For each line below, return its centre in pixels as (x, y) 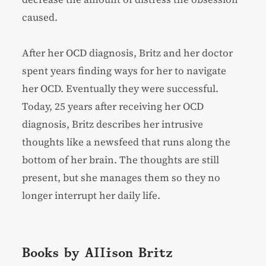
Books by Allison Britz (98, 253)
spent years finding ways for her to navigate (124, 70)
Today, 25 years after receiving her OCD (113, 106)
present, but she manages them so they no (121, 177)
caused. (40, 17)
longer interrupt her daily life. (91, 195)
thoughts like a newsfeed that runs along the (126, 142)
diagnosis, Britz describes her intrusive (113, 124)
